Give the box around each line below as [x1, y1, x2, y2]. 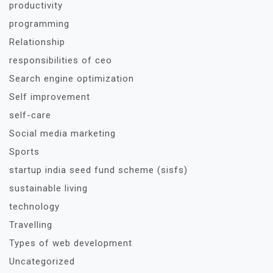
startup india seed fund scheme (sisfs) [9, 165, 188, 175]
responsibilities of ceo [9, 55, 112, 66]
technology [9, 201, 60, 212]
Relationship [9, 37, 65, 48]
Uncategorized [9, 256, 75, 267]
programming [9, 18, 69, 29]
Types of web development [9, 238, 132, 249]
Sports [9, 146, 40, 157]
